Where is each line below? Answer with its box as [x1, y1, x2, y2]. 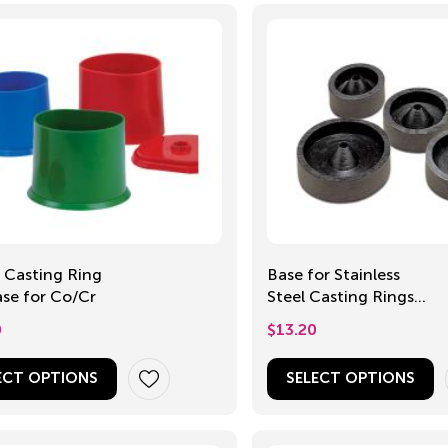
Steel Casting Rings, [266, 286, 418, 306]
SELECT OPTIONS [285, 370, 415, 386]
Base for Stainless [266, 264, 400, 284]
